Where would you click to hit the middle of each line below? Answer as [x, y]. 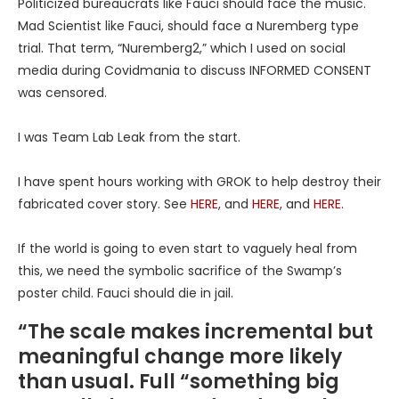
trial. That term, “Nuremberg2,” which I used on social [182, 48]
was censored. [62, 92]
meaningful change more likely [180, 356]
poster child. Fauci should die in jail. [126, 293]
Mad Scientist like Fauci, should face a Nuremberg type [188, 25]
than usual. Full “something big [179, 381]
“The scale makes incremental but [195, 331]
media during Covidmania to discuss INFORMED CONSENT [195, 70]
